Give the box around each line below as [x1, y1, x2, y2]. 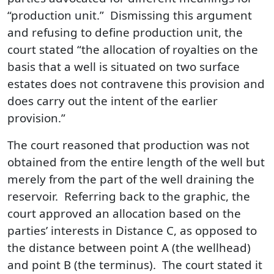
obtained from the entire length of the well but [7, 154, 265, 170]
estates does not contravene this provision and [7, 75, 265, 92]
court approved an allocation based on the [7, 205, 241, 221]
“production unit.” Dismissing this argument [7, 7, 252, 23]
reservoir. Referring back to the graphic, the [7, 188, 250, 204]
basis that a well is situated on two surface [7, 58, 240, 75]
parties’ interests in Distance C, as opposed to [7, 222, 257, 239]
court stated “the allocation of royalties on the [7, 41, 258, 57]
